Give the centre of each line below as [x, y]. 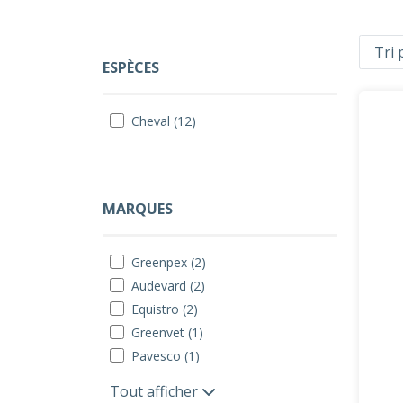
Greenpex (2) [169, 262]
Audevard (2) [168, 286]
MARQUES [138, 209]
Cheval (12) [164, 121]
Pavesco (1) [166, 356]
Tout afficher [156, 391]
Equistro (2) [165, 309]
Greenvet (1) [167, 332]
